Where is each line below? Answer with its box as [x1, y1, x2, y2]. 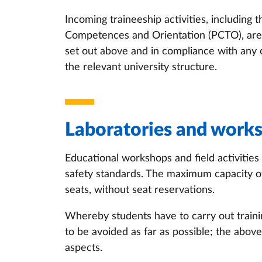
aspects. [65, 243, 102, 253]
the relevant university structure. [65, 62, 217, 73]
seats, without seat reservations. [65, 185, 218, 195]
